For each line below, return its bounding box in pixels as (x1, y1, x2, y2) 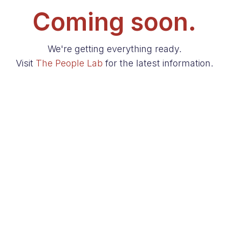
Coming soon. (33, 7, 196, 37)
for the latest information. (103, 58, 213, 69)
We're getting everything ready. (48, 43, 181, 55)
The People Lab (36, 58, 103, 69)
